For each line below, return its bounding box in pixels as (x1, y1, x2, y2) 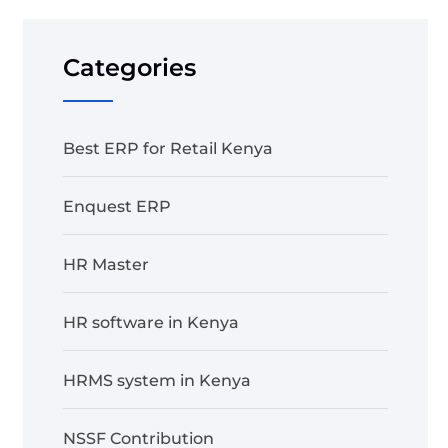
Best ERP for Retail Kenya (63, 138, 273, 158)
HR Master (63, 254, 149, 274)
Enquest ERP (63, 196, 171, 216)
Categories (63, 52, 196, 82)
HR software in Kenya (63, 312, 239, 332)
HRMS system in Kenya (63, 370, 251, 390)
